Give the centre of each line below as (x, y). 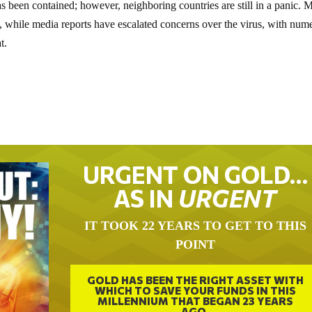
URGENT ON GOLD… (195, 174)
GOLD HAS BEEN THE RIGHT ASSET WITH (195, 280)
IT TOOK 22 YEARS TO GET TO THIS (195, 226)
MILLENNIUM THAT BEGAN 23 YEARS (195, 301)
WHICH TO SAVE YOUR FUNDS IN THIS (195, 290)
